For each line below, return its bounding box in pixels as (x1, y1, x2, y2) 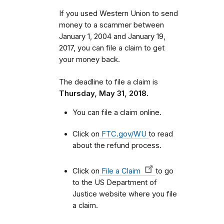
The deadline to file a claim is (59, 77, 158, 86)
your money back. (59, 55, 120, 64)
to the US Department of (72, 177, 157, 187)
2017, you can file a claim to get (59, 43, 164, 52)
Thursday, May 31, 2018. (59, 89, 148, 98)
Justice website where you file (72, 189, 177, 198)
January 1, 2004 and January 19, (59, 32, 165, 41)
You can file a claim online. (72, 107, 161, 117)
